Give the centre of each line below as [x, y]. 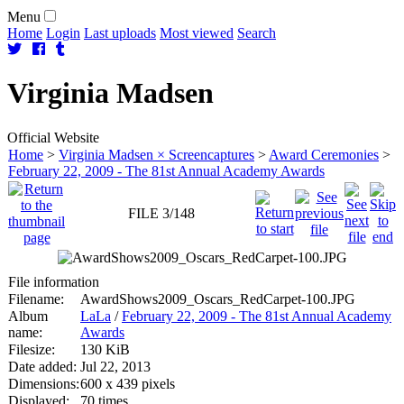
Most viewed [197, 33]
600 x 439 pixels [128, 383]
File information [54, 281]
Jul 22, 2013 [115, 366]
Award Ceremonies [324, 154]
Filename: [36, 298]
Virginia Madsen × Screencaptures [156, 154]
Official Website [53, 137]
